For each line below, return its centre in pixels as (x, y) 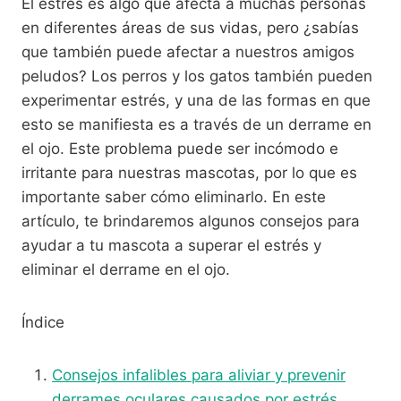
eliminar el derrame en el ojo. (126, 269)
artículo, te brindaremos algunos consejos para (191, 221)
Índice (43, 322)
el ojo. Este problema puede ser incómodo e (180, 148)
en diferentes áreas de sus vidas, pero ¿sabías (190, 27)
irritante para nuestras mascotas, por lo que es (189, 172)
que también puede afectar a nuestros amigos (188, 51)
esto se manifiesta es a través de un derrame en (196, 124)
